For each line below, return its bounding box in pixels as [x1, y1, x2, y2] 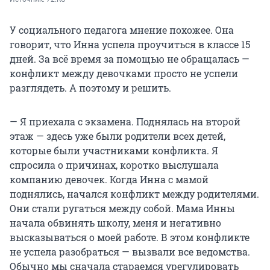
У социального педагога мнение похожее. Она [10, 24, 234, 37]
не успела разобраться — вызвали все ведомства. [10, 245, 250, 259]
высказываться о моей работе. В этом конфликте [10, 231, 250, 244]
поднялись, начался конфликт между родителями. [10, 187, 259, 201]
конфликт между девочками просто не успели [10, 67, 238, 80]
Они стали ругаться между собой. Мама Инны [10, 202, 235, 215]
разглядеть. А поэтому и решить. [10, 81, 171, 95]
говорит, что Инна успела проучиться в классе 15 [10, 38, 250, 51]
